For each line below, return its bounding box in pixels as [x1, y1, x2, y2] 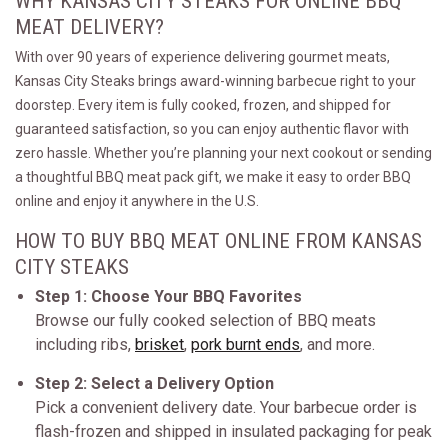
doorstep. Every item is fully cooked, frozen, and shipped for [15, 97, 391, 113]
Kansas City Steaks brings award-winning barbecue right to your [15, 73, 416, 89]
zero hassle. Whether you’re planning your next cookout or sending [15, 145, 432, 161]
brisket [135, 335, 184, 354]
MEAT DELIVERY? [15, 15, 164, 39]
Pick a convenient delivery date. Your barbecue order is [35, 398, 417, 417]
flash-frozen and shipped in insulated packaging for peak [35, 422, 432, 441]
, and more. [300, 335, 375, 354]
